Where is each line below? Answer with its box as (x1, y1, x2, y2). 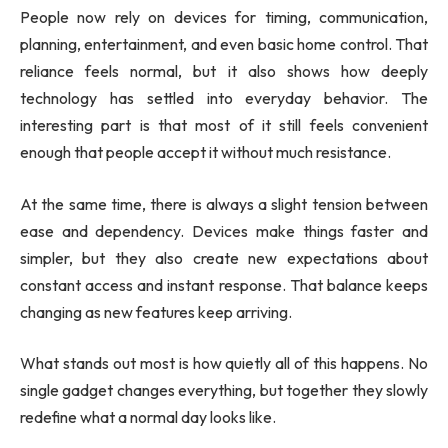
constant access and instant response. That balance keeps (20, 274, 428, 295)
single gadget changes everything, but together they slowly (20, 380, 428, 401)
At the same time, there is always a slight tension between (20, 193, 428, 214)
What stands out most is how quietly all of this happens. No (20, 353, 428, 374)
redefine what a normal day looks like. (20, 407, 276, 428)
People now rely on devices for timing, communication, (20, 7, 428, 28)
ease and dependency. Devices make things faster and (20, 220, 428, 241)
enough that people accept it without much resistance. (20, 142, 391, 163)
